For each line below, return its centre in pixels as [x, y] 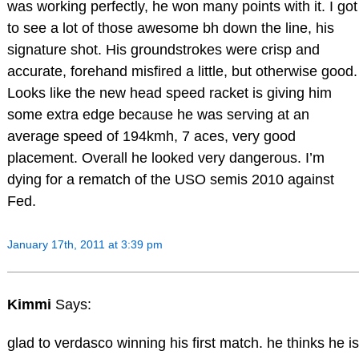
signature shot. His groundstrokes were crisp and [163, 49]
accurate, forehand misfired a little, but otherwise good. [182, 71]
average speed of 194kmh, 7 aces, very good [151, 136]
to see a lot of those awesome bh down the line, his [170, 28]
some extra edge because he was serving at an [158, 114]
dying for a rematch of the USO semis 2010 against [170, 179]
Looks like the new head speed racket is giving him [169, 93]
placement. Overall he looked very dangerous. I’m [165, 157]
